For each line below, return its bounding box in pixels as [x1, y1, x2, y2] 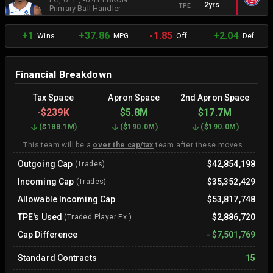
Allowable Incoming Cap [18, 194, 116, 204]
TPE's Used [18, 212, 62, 222]
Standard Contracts [18, 253, 97, 263]
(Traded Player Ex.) [62, 213, 132, 221]
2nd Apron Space [180, 93, 250, 102]
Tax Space [32, 93, 74, 102]
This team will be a [23, 141, 93, 149]
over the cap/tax [93, 141, 154, 149]
